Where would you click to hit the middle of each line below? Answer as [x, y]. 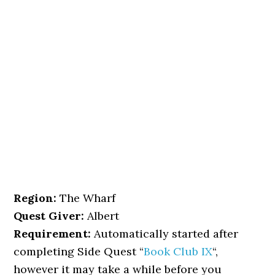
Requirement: [52, 234]
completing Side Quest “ [79, 251]
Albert [102, 216]
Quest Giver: [49, 216]
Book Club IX [178, 251]
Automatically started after [165, 234]
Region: [35, 198]
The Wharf [86, 198]
